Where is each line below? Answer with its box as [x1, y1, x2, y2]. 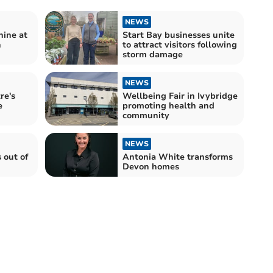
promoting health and [122, 99, 214, 112]
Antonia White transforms [122, 151, 233, 163]
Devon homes [122, 160, 179, 172]
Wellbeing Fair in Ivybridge [122, 90, 238, 102]
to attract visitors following [122, 38, 237, 51]
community [122, 109, 169, 121]
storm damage [122, 48, 183, 60]
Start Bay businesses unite [122, 29, 235, 41]
